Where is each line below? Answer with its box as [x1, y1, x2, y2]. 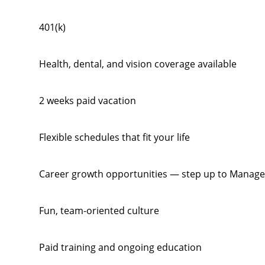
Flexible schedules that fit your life [38, 131, 190, 144]
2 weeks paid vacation [38, 94, 136, 107]
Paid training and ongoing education [38, 241, 202, 254]
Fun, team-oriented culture [38, 204, 159, 217]
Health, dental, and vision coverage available [38, 57, 237, 70]
